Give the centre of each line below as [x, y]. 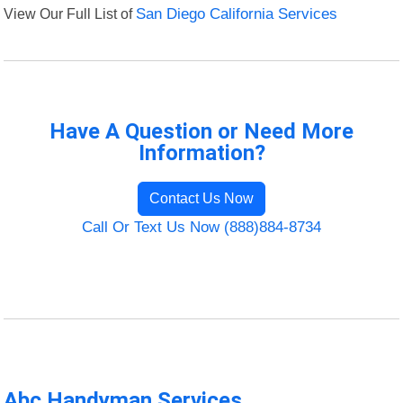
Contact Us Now [201, 199]
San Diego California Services [237, 14]
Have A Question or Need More [201, 132]
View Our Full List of [70, 14]
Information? [201, 153]
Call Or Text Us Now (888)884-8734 [201, 228]
